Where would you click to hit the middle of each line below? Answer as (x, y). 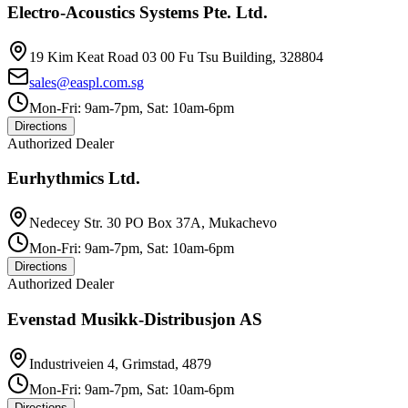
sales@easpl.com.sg (87, 82)
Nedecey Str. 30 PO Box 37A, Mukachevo (153, 223)
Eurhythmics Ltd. (74, 178)
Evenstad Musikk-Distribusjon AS (135, 319)
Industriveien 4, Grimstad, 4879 (120, 363)
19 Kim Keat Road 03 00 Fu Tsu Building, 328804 (176, 56)
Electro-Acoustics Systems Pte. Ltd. (138, 12)
